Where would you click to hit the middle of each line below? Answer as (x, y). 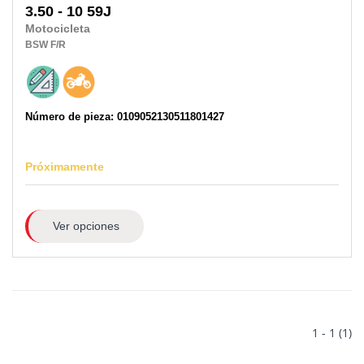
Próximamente (65, 167)
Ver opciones (86, 225)
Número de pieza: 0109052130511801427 (125, 117)
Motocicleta (58, 29)
